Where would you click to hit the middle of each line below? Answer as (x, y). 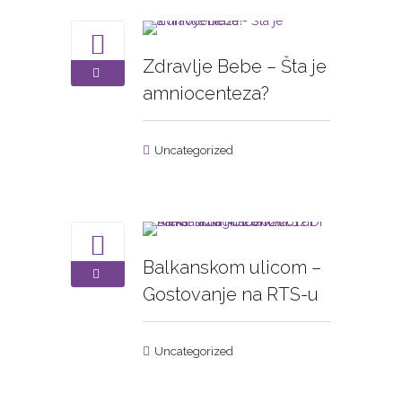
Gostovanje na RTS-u (231, 294)
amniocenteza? (206, 93)
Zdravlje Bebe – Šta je (235, 66)
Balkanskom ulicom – (232, 267)
